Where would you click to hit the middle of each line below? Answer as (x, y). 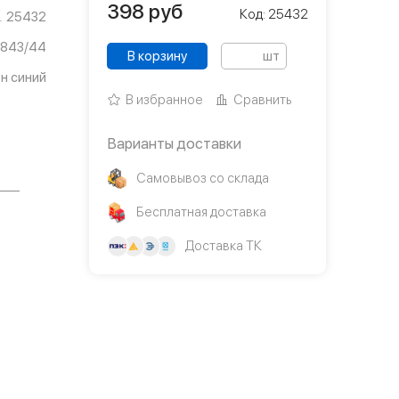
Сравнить (262, 100)
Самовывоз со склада (203, 179)
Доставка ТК (224, 246)
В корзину (157, 57)
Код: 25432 (274, 15)
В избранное (164, 100)
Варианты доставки (174, 144)
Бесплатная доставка (201, 212)
